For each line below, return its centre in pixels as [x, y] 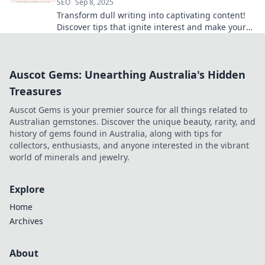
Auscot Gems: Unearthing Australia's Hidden [127, 75]
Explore [27, 190]
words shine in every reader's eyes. [127, 39]
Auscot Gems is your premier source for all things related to [128, 110]
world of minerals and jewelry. [70, 157]
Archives [26, 221]
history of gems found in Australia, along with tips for [116, 134]
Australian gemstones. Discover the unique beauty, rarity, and [132, 122]
